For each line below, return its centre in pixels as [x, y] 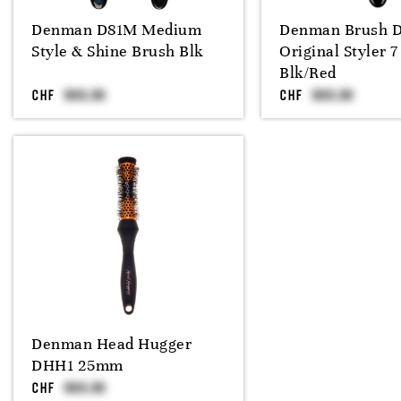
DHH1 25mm [77, 365]
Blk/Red [308, 73]
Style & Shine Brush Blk [118, 51]
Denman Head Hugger [111, 344]
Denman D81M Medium [116, 30]
